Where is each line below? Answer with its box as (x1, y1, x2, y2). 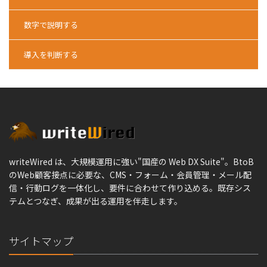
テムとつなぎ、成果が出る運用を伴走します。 (9, 195, 182, 207)
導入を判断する (24, 49, 78, 60)
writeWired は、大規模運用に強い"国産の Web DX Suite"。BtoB (9, 156, 254, 167)
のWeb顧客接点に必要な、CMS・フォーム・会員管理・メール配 (9, 169, 252, 181)
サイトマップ (9, 233, 73, 249)
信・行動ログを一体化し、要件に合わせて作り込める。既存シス (9, 182, 251, 194)
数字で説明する (24, 19, 78, 30)
